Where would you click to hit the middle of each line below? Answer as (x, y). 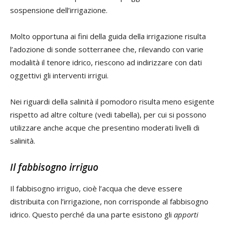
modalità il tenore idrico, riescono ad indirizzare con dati (106, 63)
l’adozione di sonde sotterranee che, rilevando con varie (107, 49)
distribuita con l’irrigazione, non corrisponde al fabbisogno (109, 202)
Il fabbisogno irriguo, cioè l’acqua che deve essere (96, 189)
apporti (186, 215)
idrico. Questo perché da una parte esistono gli (92, 215)
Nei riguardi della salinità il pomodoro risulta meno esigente (112, 102)
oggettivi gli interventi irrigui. (59, 76)
